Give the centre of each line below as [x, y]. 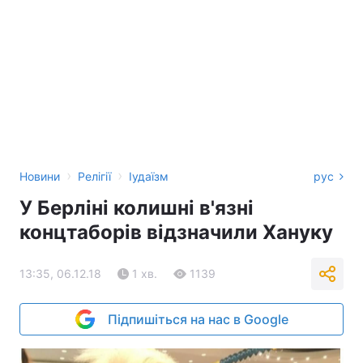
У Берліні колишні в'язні [137, 208]
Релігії [94, 176]
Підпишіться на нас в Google [198, 319]
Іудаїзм [149, 176]
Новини [40, 176]
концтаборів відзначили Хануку [176, 232]
